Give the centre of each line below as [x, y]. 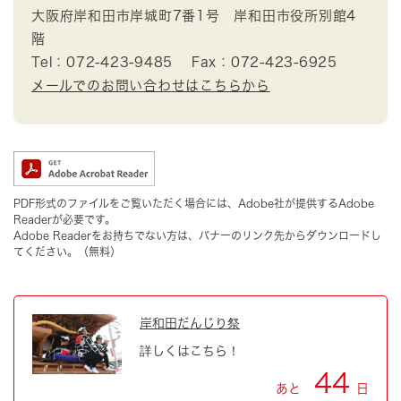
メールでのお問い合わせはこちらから [151, 86]
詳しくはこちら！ [190, 351]
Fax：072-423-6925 [264, 63]
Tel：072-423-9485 [102, 63]
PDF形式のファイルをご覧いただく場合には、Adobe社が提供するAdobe [194, 204]
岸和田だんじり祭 [190, 324]
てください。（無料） [67, 252]
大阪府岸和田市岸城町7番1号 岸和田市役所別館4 [194, 16]
